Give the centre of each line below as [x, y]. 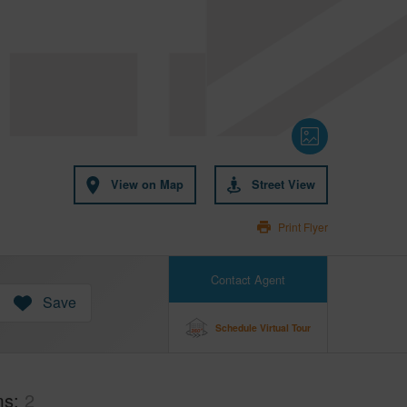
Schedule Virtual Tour [263, 328]
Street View [283, 184]
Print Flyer [303, 227]
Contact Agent [248, 279]
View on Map [147, 184]
